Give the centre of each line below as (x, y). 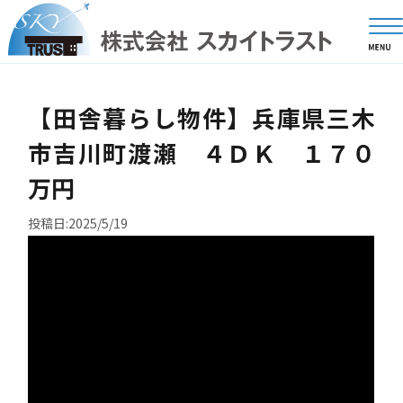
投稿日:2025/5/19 (78, 223)
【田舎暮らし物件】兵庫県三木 (201, 117)
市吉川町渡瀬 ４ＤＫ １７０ (201, 152)
